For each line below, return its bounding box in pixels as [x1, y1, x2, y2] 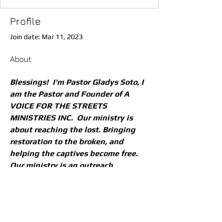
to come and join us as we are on [10, 208, 133, 218]
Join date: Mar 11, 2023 [10, 33, 83, 41]
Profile [10, 15, 41, 27]
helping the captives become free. [10, 149, 140, 158]
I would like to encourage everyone [10, 196, 143, 206]
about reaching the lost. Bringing [10, 125, 137, 134]
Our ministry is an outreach [10, 161, 115, 170]
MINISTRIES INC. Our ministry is [10, 113, 135, 122]
